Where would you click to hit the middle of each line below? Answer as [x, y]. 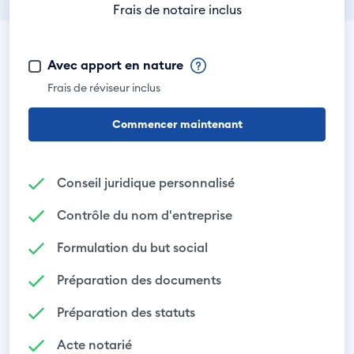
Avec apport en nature [117, 65]
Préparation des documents [139, 280]
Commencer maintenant [177, 124]
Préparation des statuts [126, 312]
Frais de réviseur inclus [104, 88]
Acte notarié [94, 345]
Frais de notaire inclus [177, 9]
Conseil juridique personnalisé [146, 183]
